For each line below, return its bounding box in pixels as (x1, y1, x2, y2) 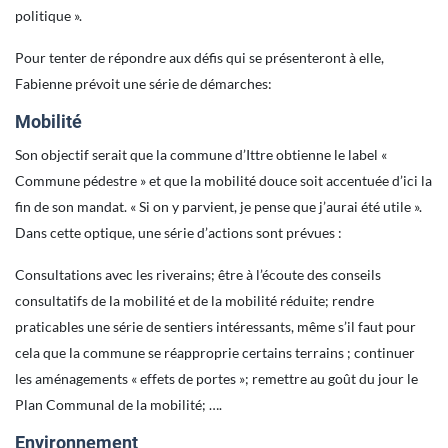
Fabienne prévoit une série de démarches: (15, 75, 275, 92)
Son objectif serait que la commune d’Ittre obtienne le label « (15, 146, 387, 163)
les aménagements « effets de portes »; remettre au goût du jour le (15, 370, 418, 387)
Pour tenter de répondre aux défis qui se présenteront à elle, (15, 49, 384, 66)
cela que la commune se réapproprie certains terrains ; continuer (15, 344, 415, 361)
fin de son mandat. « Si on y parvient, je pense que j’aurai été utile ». (15, 198, 422, 215)
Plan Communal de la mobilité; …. (15, 396, 222, 413)
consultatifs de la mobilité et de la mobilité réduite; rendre (15, 292, 374, 309)
